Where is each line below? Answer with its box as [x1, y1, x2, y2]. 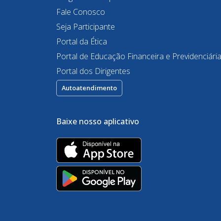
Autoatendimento [62, 83, 117, 93]
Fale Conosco [56, 6, 105, 18]
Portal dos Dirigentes [56, 66, 130, 77]
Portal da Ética [56, 36, 107, 47]
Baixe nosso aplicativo [56, 116, 139, 127]
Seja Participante [56, 21, 115, 33]
